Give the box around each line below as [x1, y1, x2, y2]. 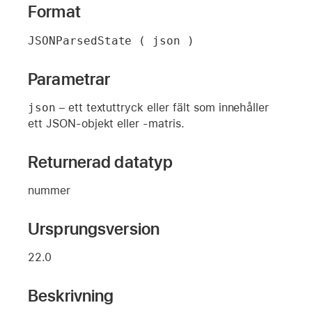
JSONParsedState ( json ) [28, 33, 195, 47]
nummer [28, 183, 70, 197]
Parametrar [28, 68, 111, 89]
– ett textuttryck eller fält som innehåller [55, 100, 270, 114]
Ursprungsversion [28, 218, 160, 239]
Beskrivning [28, 285, 114, 306]
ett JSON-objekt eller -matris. [28, 116, 185, 130]
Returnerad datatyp [28, 151, 173, 172]
